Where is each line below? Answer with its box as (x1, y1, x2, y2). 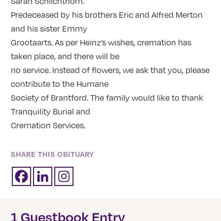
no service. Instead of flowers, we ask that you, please (11, 65, 210, 75)
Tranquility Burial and (11, 107, 91, 117)
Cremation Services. (11, 120, 86, 131)
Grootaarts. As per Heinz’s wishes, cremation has (11, 37, 192, 48)
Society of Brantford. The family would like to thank (11, 93, 204, 103)
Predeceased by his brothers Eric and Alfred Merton (11, 10, 203, 20)
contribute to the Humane (11, 79, 109, 89)
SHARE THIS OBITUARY (11, 149, 95, 159)
